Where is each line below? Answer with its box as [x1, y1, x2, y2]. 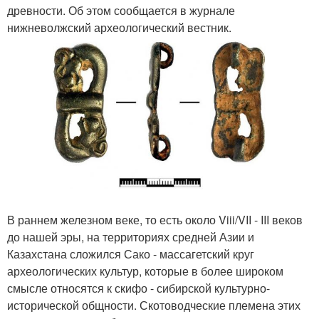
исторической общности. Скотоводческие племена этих [7, 297, 300, 314]
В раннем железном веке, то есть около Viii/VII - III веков [7, 211, 303, 229]
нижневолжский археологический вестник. [7, 19, 231, 36]
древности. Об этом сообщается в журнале [7, 2, 235, 19]
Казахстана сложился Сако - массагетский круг [7, 246, 254, 263]
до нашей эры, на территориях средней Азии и [7, 229, 254, 246]
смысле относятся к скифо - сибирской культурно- [7, 280, 270, 297]
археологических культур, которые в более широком [7, 263, 283, 280]
